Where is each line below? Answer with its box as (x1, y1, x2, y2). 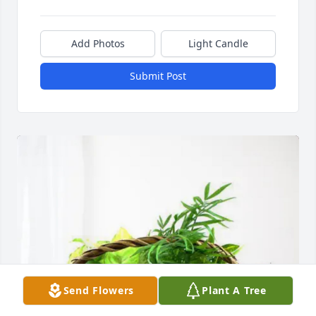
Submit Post (130, 69, 186, 83)
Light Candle (188, 37, 248, 51)
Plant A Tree (202, 284, 267, 297)
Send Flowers (63, 284, 135, 297)
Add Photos (71, 37, 125, 51)
